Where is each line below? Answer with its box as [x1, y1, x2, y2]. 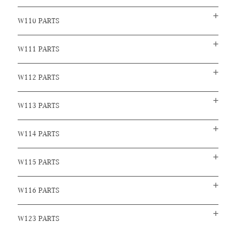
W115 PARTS [18, 159, 60, 166]
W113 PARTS [18, 102, 60, 109]
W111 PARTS [18, 46, 60, 53]
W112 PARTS [18, 74, 60, 81]
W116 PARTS [18, 187, 60, 194]
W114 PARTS [18, 131, 60, 138]
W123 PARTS [18, 215, 60, 222]
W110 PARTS [18, 18, 60, 25]
